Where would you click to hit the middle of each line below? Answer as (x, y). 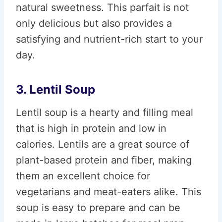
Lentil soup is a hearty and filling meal (105, 112)
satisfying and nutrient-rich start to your (109, 39)
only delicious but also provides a (94, 23)
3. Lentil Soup (55, 89)
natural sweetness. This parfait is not (102, 7)
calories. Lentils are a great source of (103, 144)
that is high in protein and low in (91, 128)
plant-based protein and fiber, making (104, 160)
